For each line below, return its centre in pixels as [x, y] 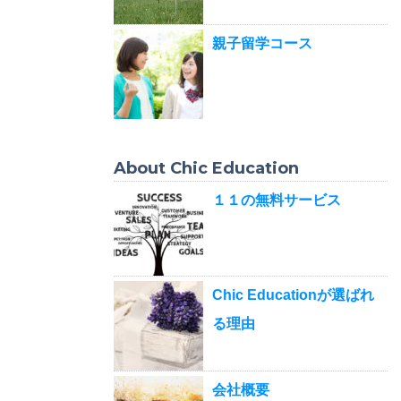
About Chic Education [206, 168]
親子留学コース [262, 43]
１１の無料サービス [277, 200]
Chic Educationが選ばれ [293, 294]
